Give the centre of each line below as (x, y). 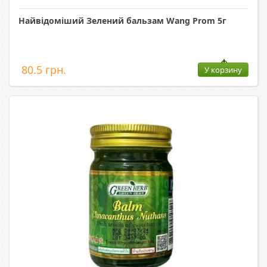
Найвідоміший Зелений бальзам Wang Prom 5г (122, 21)
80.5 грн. (44, 70)
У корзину (223, 70)
